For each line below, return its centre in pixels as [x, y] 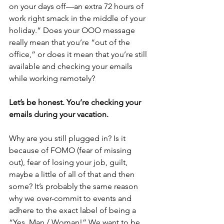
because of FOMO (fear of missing [71, 150]
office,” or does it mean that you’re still [79, 54]
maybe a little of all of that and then [73, 174]
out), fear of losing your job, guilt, [69, 162]
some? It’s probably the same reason [74, 186]
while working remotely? [52, 78]
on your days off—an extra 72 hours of [77, 6]
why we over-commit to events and [71, 198]
